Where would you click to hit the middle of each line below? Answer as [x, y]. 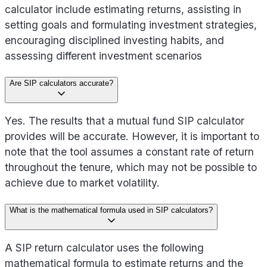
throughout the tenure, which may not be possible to [131, 167]
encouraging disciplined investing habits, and [114, 41]
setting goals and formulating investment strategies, [131, 25]
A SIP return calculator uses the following [104, 248]
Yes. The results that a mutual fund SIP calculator [125, 121]
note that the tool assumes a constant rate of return [129, 152]
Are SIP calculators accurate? [61, 83]
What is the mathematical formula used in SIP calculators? [111, 210]
